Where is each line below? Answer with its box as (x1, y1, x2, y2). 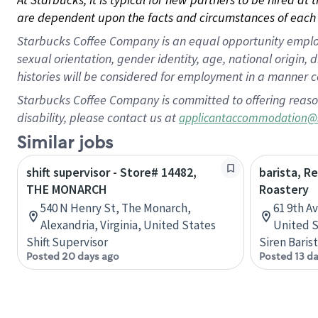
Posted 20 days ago (26, 250, 119, 263)
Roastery (259, 181, 309, 197)
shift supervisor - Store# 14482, (26, 164, 197, 180)
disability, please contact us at (17, 109, 179, 126)
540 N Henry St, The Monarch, (40, 200, 191, 216)
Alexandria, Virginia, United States (40, 217, 216, 233)
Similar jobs (17, 132, 113, 154)
